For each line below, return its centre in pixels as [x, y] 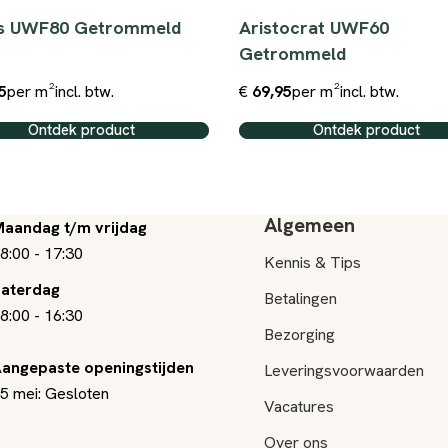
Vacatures [298, 406]
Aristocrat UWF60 [314, 27]
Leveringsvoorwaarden [343, 370]
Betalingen [300, 298]
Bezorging [299, 334]
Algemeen [309, 225]
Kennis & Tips [312, 262]
